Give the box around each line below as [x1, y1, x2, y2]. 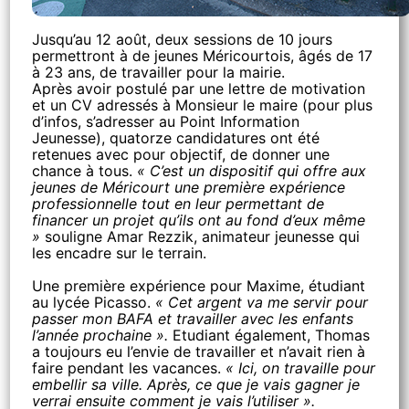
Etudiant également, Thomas [168, 326, 371, 344]
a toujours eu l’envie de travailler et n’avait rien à [32, 342, 366, 361]
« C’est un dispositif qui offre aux [137, 162, 367, 180]
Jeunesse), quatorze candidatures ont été [32, 129, 320, 147]
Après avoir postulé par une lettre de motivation [32, 79, 366, 98]
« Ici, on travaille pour [225, 359, 376, 377]
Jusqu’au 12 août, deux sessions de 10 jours [32, 30, 333, 48]
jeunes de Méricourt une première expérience [32, 178, 346, 196]
